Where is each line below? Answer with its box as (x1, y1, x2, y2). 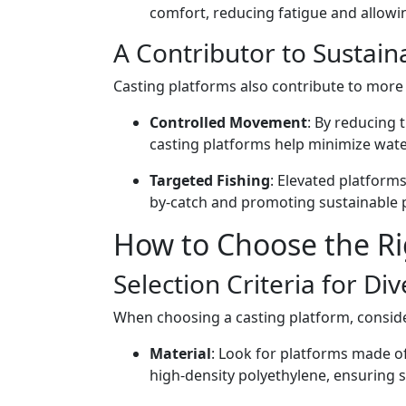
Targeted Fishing (150, 170, 270, 190)
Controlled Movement (150, 112, 307, 132)
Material (150, 343, 211, 363)
